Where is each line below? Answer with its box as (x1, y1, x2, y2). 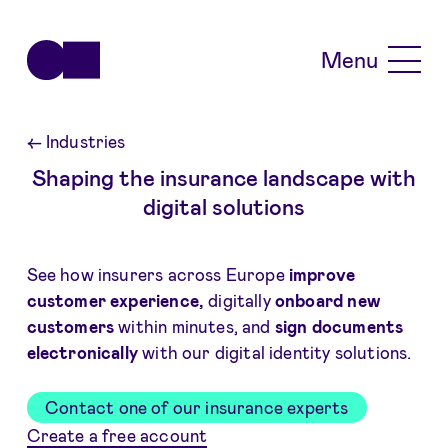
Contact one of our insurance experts (45, 397, 349, 418)
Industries (41, 131, 126, 152)
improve (288, 264, 356, 285)
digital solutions (143, 193, 305, 220)
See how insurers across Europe (26, 264, 289, 285)
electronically (26, 342, 143, 363)
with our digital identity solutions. (142, 342, 412, 363)
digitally (204, 290, 275, 311)
